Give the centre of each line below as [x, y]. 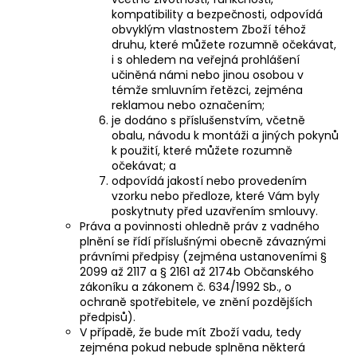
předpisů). [108, 317]
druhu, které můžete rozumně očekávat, [224, 44]
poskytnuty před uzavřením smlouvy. [215, 211]
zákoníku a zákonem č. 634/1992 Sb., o [186, 286]
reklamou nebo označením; [188, 105]
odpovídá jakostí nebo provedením [209, 180]
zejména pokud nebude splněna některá [192, 347]
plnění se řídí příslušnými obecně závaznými [203, 241]
